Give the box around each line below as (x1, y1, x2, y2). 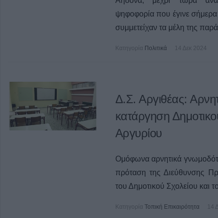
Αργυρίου (115, 127, 162, 140)
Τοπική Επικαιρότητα (144, 203, 200, 211)
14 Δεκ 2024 (174, 45, 207, 52)
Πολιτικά (144, 45, 167, 52)
